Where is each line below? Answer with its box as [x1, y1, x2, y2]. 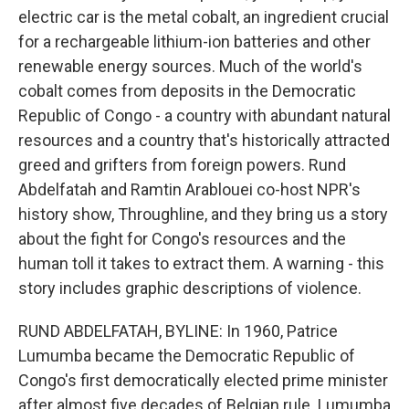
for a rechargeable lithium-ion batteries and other [18, 32, 371, 51]
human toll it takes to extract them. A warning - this [18, 254, 384, 273]
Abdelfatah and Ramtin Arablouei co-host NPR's [18, 180, 361, 199]
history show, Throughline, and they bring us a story [18, 204, 388, 224]
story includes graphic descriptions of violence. [18, 278, 362, 298]
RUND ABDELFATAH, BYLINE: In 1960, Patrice [18, 321, 338, 341]
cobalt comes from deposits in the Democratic [18, 81, 356, 100]
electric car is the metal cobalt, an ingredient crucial [18, 7, 389, 26]
